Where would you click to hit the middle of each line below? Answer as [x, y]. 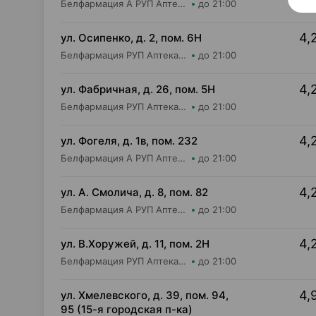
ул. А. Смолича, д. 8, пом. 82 [134, 192]
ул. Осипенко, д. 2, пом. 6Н [131, 38]
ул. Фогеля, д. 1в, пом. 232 [129, 141]
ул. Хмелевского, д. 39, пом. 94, [145, 295]
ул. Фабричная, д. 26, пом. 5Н [138, 89]
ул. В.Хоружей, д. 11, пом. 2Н [135, 244]
